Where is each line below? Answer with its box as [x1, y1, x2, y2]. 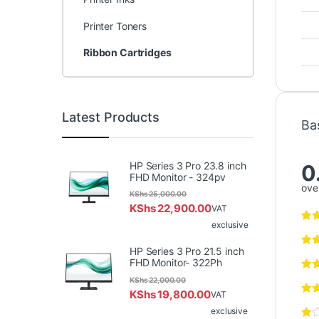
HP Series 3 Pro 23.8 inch [130, 159, 246, 172]
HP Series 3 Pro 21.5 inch [130, 245, 244, 258]
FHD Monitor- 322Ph [130, 256, 222, 269]
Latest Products [62, 109, 159, 125]
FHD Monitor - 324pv [130, 171, 226, 184]
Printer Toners [83, 19, 147, 32]
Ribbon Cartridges [83, 46, 172, 59]
